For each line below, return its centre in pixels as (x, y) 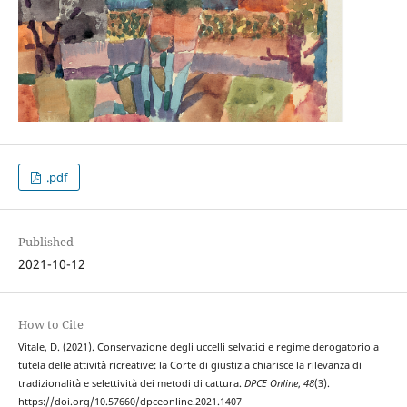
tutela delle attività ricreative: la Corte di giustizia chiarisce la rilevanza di (189, 366)
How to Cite (50, 325)
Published (45, 242)
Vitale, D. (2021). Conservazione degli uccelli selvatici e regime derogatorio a (198, 347)
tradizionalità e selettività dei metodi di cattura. (131, 384)
